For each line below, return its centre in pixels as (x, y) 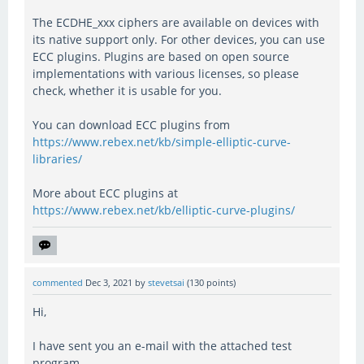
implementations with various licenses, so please (166, 74)
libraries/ (57, 159)
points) (220, 283)
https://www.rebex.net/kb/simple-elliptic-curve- (162, 142)
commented (58, 283)
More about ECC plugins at (105, 193)
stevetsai (166, 283)
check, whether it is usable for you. (127, 91)
